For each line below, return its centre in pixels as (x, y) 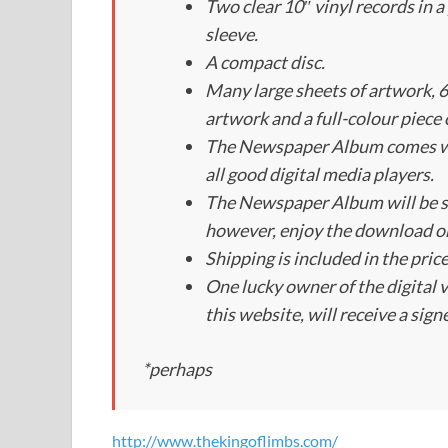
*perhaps (177, 369)
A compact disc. (265, 62)
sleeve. (231, 34)
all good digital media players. (319, 174)
